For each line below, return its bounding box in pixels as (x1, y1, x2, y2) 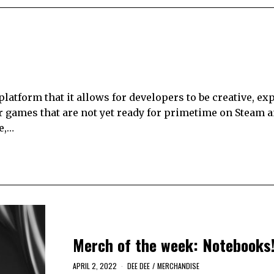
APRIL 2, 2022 (72, 261, 117, 272)
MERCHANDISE (157, 261, 199, 272)
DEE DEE (127, 261, 150, 272)
